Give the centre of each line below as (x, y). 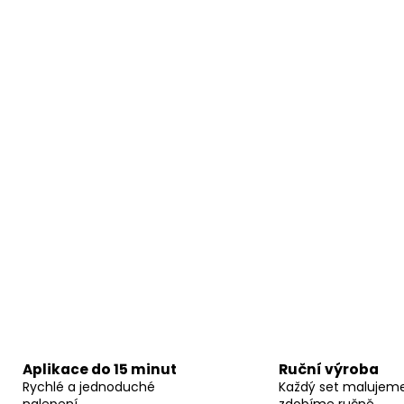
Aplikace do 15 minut (99, 369)
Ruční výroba (329, 369)
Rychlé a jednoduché (88, 387)
